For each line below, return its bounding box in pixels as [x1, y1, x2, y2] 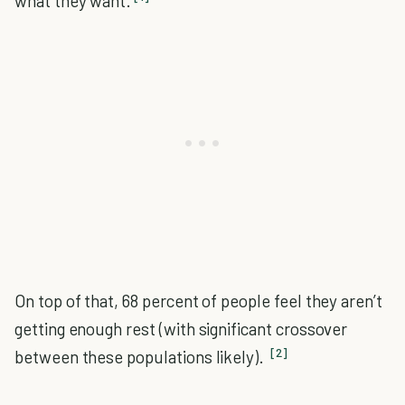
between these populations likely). [14, 346, 268, 367]
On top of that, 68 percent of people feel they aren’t [14, 290, 382, 311]
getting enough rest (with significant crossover [14, 318, 348, 339]
